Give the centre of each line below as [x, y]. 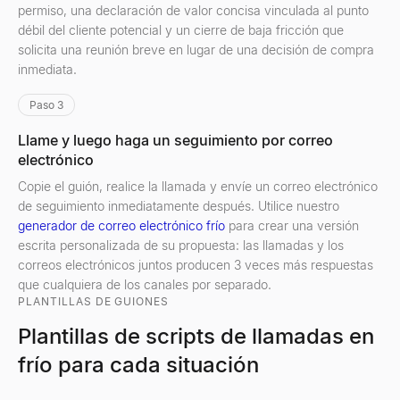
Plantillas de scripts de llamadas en [196, 336]
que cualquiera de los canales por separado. [145, 284]
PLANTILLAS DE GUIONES [94, 301]
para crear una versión [292, 225]
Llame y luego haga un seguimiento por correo [175, 140]
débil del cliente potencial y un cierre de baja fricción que [181, 30]
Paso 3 [46, 105]
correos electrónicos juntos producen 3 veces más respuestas [196, 265]
